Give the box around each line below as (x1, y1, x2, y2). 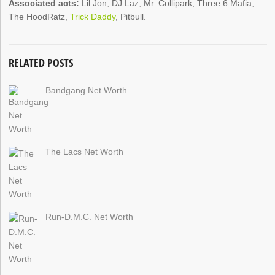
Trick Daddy (70, 12, 116, 22)
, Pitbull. (115, 12, 147, 22)
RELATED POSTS (9, 55, 74, 70)
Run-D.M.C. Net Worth (45, 211, 134, 222)
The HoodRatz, (9, 12, 71, 22)
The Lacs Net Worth (45, 146, 124, 157)
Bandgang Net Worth (45, 85, 128, 95)
